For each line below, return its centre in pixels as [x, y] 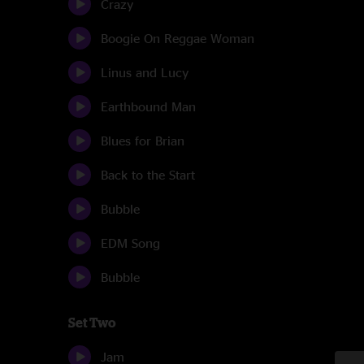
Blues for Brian [143, 141]
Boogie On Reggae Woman [178, 38]
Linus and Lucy [145, 72]
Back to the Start [148, 175]
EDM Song [130, 243]
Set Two [92, 323]
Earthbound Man [148, 106]
